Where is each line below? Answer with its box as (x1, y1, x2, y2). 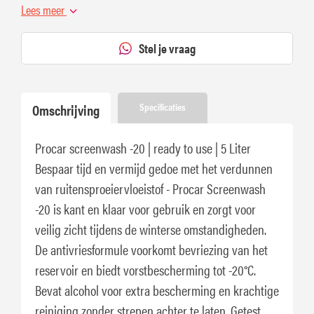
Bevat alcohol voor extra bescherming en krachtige (35, 279, 279, 300)
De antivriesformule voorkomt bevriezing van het (35, 238, 268, 259)
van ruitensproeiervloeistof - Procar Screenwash (35, 177, 266, 198)
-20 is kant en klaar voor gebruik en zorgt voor (35, 198, 256, 219)
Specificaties (139, 99, 186, 114)
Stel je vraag (138, 39, 196, 57)
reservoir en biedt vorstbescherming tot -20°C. (35, 259, 256, 280)
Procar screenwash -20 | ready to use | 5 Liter (35, 137, 251, 158)
